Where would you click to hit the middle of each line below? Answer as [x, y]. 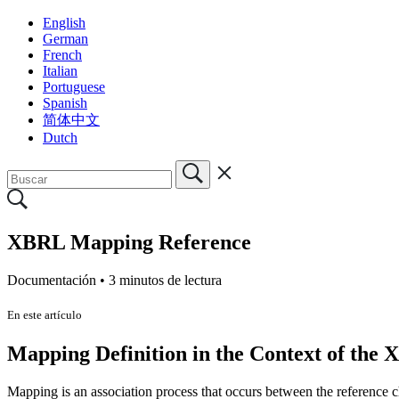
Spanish [65, 102]
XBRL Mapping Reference [129, 242]
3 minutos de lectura [165, 280]
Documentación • [58, 280]
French [62, 54]
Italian [60, 70]
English [64, 22]
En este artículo [45, 314]
